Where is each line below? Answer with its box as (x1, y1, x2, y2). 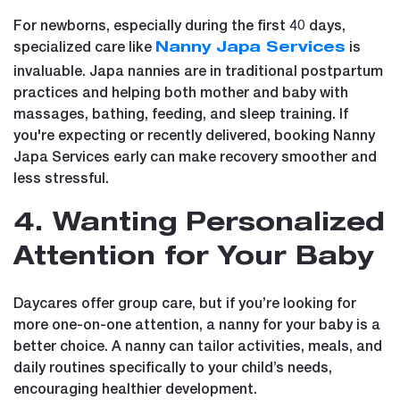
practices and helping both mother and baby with (13, 82, 348, 100)
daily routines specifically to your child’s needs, (13, 357, 332, 375)
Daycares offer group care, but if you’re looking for (13, 293, 356, 311)
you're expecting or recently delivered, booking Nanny (13, 125, 375, 143)
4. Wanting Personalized (13, 212, 385, 237)
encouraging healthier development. (13, 379, 257, 396)
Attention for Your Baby (13, 246, 373, 271)
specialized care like (13, 37, 155, 54)
